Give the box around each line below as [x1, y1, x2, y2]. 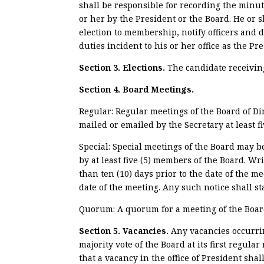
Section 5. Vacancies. [79, 225, 171, 236]
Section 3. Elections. [79, 61, 168, 73]
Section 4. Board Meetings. [79, 83, 194, 95]
